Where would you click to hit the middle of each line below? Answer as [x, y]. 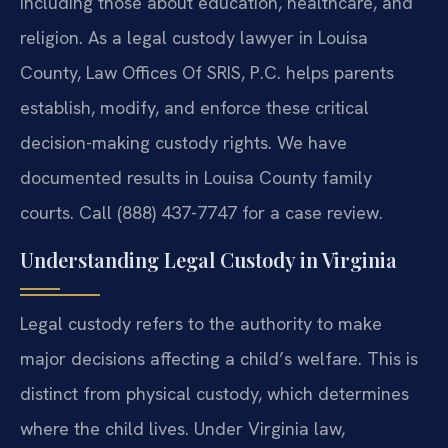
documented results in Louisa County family [196, 178]
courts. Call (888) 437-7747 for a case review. [201, 213]
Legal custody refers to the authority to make [201, 323]
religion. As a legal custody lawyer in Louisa [194, 38]
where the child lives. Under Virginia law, [182, 428]
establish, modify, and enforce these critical [194, 108]
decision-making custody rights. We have [183, 143]
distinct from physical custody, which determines [214, 393]
